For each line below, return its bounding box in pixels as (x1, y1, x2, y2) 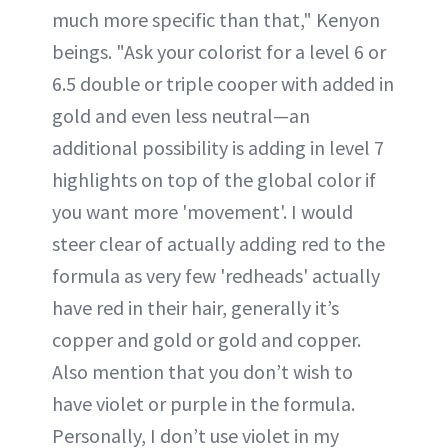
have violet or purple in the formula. (52, 391, 355, 416)
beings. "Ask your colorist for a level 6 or (52, 39, 386, 64)
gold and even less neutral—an (52, 103, 310, 128)
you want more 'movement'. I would (52, 199, 353, 224)
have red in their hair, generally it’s (52, 295, 339, 320)
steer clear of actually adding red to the (52, 231, 385, 256)
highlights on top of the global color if (52, 167, 376, 192)
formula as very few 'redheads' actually (52, 263, 380, 288)
